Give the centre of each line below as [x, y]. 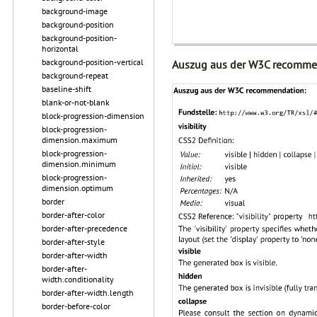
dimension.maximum [80, 140]
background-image [75, 11]
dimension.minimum [79, 164]
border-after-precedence [85, 228]
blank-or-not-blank [76, 102]
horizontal [60, 48]
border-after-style [73, 242]
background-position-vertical [93, 62]
